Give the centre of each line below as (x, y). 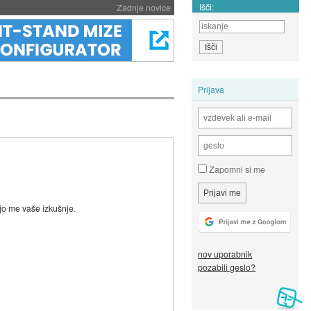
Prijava (211, 89)
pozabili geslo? (227, 267)
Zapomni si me (236, 169)
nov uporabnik (225, 254)
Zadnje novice (143, 7)
